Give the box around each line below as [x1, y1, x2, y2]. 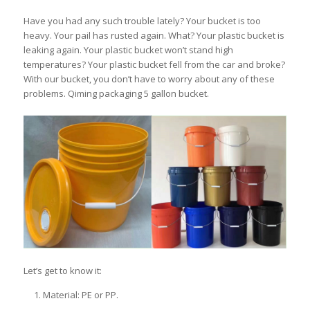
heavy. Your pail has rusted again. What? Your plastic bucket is [23, 28, 284, 42]
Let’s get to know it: [23, 264, 102, 277]
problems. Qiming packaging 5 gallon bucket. [23, 86, 209, 100]
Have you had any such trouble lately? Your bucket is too [23, 14, 261, 27]
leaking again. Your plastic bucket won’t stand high [23, 43, 233, 56]
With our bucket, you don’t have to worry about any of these [23, 72, 275, 85]
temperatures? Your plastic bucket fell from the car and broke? [23, 57, 285, 71]
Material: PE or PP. [42, 288, 118, 301]
